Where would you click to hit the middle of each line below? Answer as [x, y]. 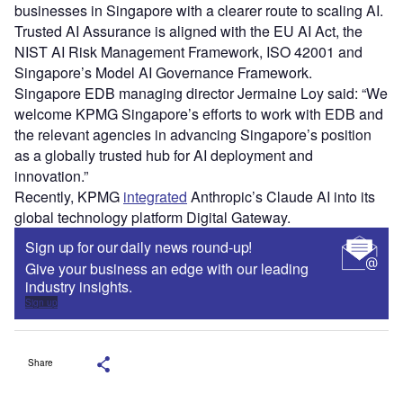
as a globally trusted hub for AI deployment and [164, 156]
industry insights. [79, 287]
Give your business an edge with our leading [167, 269]
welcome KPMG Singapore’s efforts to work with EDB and [199, 114]
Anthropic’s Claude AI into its [281, 197]
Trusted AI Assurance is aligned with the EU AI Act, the [188, 31]
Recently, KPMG [69, 197]
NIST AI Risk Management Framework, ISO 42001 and [188, 52]
